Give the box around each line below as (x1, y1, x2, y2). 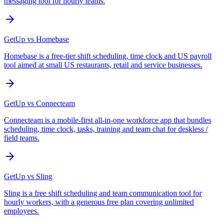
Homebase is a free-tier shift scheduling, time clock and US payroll (4, 51, 212, 60)
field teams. (4, 133, 39, 142)
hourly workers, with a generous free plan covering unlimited (4, 197, 194, 206)
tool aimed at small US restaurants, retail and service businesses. (4, 60, 202, 69)
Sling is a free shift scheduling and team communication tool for (4, 188, 202, 197)
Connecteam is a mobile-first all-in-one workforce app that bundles (4, 115, 211, 124)
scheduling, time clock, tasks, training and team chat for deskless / (4, 124, 208, 133)
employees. (4, 206, 39, 215)
